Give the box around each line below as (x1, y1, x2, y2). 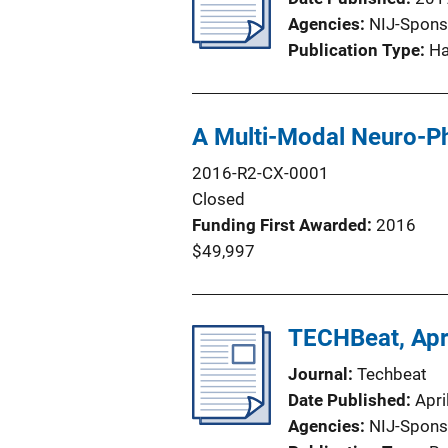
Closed (192, 189, 245, 209)
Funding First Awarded (192, 215, 367, 235)
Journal (288, 364, 348, 384)
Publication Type (288, 40, 420, 60)
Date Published (288, 390, 406, 410)
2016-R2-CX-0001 (192, 163, 329, 183)
